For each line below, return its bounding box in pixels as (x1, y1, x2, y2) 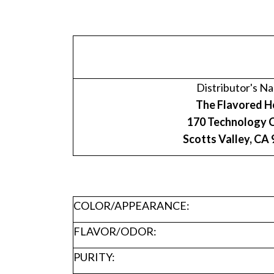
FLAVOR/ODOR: (73, 224, 157, 239)
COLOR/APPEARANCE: (73, 199, 190, 213)
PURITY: (73, 250, 115, 264)
